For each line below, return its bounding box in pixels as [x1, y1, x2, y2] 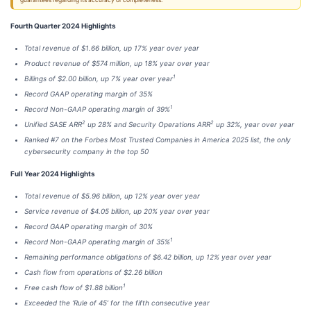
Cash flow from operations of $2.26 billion [24, 268, 162, 276]
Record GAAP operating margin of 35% [24, 90, 153, 98]
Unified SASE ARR [24, 120, 82, 128]
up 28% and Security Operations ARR [85, 120, 210, 128]
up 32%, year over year [214, 120, 294, 128]
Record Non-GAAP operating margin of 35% [24, 237, 170, 246]
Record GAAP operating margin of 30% [24, 222, 153, 230]
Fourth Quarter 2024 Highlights [10, 22, 116, 30]
